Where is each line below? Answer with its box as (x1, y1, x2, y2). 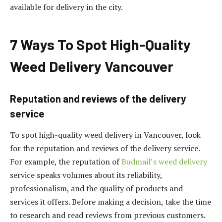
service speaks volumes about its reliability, (10, 169, 162, 180)
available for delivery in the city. (10, 1, 123, 13)
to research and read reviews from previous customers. (10, 209, 206, 221)
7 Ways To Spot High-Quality (10, 35, 191, 53)
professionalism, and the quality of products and (10, 182, 183, 194)
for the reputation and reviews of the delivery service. (10, 142, 200, 154)
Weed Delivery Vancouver (10, 57, 173, 75)
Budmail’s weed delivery (121, 156, 207, 167)
